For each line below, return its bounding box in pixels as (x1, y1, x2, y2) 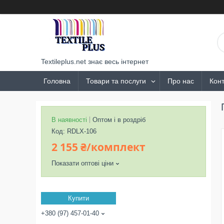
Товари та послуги (86, 77, 146, 85)
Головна (43, 77, 70, 85)
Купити (68, 194, 89, 202)
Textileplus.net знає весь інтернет (41, 57, 148, 65)
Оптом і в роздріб (92, 116, 145, 123)
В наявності (51, 116, 87, 123)
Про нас (167, 77, 194, 85)
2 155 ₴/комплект (51, 140, 145, 154)
